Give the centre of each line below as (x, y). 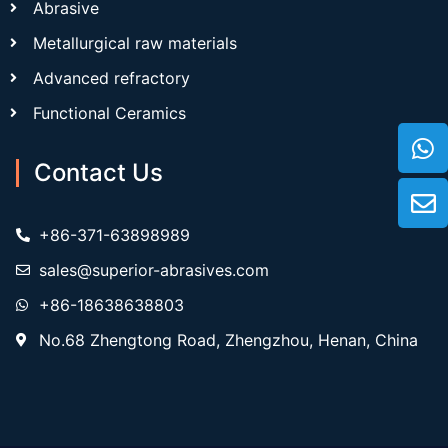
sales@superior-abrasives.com (153, 270)
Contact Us (98, 173)
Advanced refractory (111, 78)
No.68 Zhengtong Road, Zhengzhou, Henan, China (228, 340)
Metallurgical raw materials (134, 43)
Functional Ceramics (109, 113)
